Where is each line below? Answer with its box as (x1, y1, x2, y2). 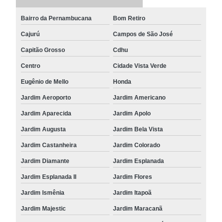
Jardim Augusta (21, 125, 66, 133)
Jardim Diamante (21, 157, 70, 165)
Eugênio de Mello (21, 78, 69, 85)
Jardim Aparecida (21, 110, 72, 117)
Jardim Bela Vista (112, 125, 163, 133)
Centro (21, 62, 41, 69)
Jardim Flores (112, 173, 152, 180)
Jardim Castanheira (21, 141, 77, 149)
